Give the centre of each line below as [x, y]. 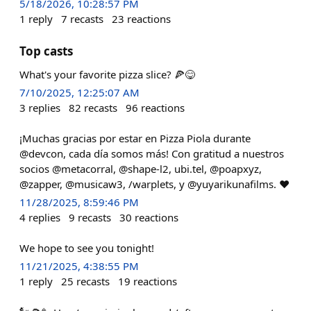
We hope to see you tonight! [87, 248]
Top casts [46, 51]
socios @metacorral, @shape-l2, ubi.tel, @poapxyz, [141, 169]
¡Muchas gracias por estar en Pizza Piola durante [135, 138]
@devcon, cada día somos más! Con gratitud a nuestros [152, 153]
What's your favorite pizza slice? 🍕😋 [107, 74]
